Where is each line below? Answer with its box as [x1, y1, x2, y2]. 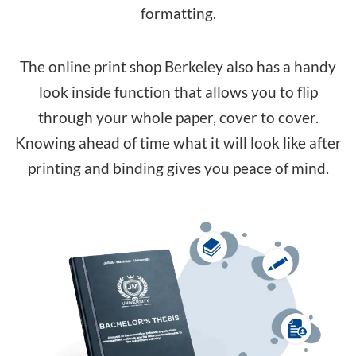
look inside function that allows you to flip [38, 83, 318, 102]
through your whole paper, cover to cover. [37, 108, 319, 127]
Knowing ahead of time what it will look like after [14, 133, 342, 153]
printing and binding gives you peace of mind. [27, 159, 329, 178]
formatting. [140, 4, 216, 23]
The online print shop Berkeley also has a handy [20, 57, 336, 76]
